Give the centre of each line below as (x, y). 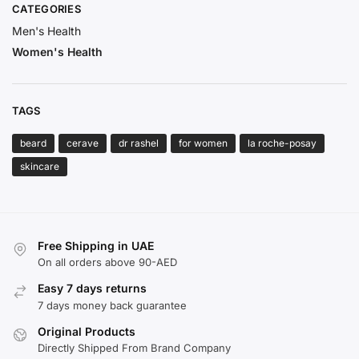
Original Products (87, 331)
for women (203, 143)
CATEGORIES (46, 8)
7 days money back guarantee (112, 305)
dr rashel (139, 143)
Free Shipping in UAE (96, 245)
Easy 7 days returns (92, 288)
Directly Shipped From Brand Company (134, 348)
